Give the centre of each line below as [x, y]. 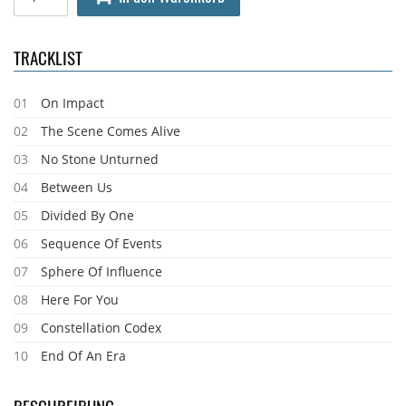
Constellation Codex [101, 328]
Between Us [77, 187]
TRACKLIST [48, 57]
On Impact [72, 103]
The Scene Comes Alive [111, 131]
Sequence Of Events [101, 243]
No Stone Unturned [100, 159]
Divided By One [87, 215]
